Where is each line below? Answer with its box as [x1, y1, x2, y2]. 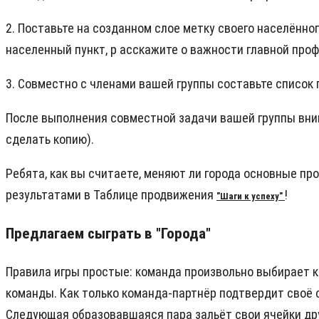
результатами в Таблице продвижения [6, 187, 216, 203]
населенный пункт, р [6, 42, 120, 58]
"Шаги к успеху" [216, 191, 285, 202]
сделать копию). [6, 132, 94, 147]
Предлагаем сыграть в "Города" [6, 224, 211, 243]
